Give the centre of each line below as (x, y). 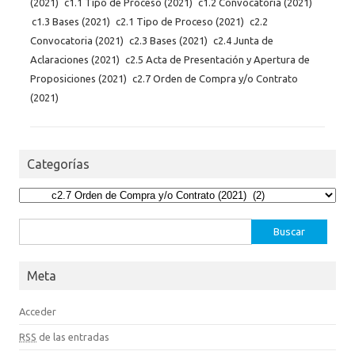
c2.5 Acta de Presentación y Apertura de (218, 59)
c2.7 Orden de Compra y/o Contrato (215, 78)
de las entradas (73, 336)
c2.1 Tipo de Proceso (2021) (180, 21)
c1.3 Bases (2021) (71, 21)
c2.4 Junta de (243, 40)
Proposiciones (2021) (78, 78)
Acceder (38, 311)
